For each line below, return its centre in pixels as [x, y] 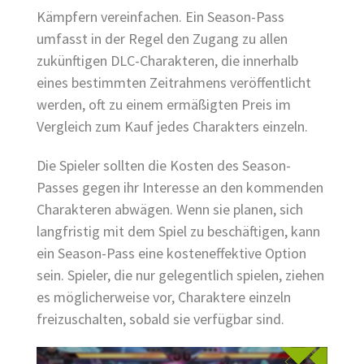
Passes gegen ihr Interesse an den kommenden [180, 187]
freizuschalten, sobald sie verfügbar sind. [160, 318]
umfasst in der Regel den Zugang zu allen [162, 39]
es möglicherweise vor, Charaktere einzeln [164, 297]
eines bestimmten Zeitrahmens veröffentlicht [174, 83]
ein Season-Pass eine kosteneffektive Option [171, 253]
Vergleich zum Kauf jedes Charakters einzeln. [172, 127]
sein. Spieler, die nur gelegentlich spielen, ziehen [180, 275]
